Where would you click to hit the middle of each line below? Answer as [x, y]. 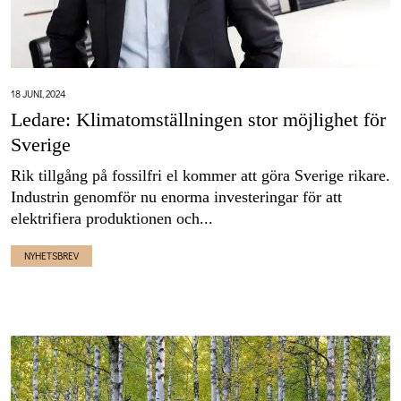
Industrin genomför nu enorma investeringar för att [176, 197]
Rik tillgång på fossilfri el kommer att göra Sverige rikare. [200, 176]
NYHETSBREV [51, 256]
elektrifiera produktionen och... [112, 219]
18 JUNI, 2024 [38, 94]
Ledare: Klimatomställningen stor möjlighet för [198, 120]
